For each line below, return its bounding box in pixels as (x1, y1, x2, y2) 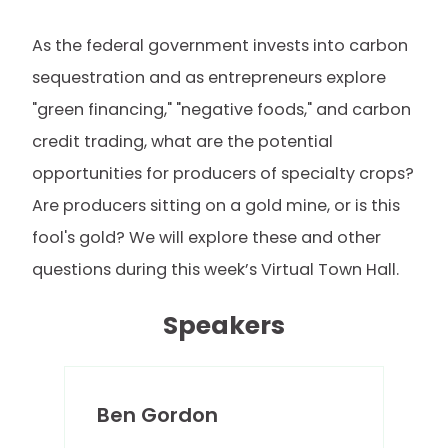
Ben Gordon (97, 401, 218, 429)
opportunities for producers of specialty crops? (32, 162, 414, 185)
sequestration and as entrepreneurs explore (32, 66, 386, 89)
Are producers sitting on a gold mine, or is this (32, 194, 400, 217)
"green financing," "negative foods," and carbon (32, 98, 411, 121)
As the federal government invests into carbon (32, 34, 408, 57)
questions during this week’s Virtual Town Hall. (32, 258, 399, 281)
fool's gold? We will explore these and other (32, 226, 381, 249)
